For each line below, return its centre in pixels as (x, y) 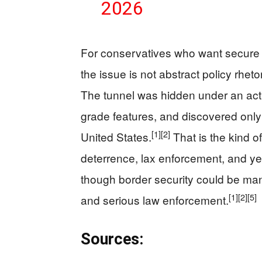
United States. (116, 137)
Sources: (112, 239)
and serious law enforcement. (155, 200)
